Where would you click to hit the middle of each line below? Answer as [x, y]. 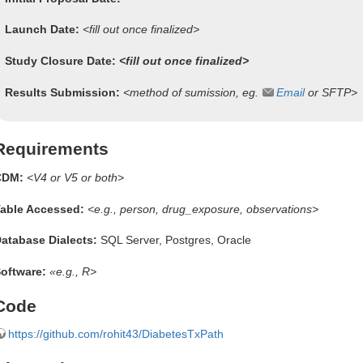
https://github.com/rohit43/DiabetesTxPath [116, 334]
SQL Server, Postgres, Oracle [174, 240]
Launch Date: [42, 30]
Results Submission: [62, 92]
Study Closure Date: [62, 60]
